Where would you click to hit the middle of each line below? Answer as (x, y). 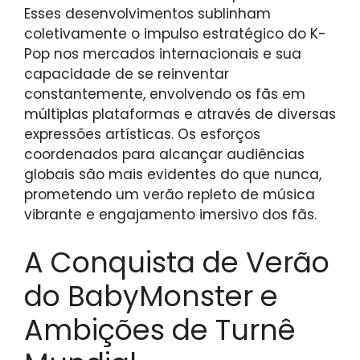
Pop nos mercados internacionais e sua (163, 54)
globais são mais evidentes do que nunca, (173, 175)
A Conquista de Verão (177, 262)
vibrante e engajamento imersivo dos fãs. (170, 215)
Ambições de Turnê (160, 329)
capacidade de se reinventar (127, 74)
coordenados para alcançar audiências (164, 155)
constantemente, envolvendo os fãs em (165, 94)
